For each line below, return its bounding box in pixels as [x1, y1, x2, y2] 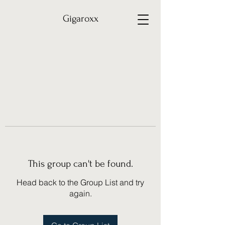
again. [69, 188, 92, 198]
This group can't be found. [28, 158, 133, 169]
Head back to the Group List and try [17, 177, 144, 187]
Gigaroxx [62, 13, 98, 24]
